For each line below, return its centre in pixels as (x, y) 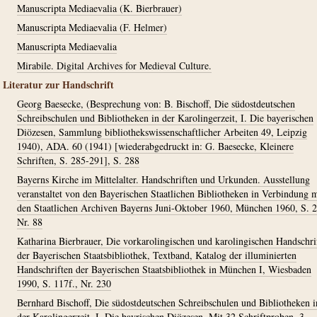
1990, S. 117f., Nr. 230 (64, 283)
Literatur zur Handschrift (58, 85)
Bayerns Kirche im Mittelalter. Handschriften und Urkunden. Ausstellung (163, 179)
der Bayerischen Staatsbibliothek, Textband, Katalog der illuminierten (157, 255)
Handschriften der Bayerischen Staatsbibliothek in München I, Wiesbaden (164, 269)
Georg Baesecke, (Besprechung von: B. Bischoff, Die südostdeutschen (156, 104)
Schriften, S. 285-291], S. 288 (78, 160)
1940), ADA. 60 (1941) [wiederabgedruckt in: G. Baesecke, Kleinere (155, 146)
